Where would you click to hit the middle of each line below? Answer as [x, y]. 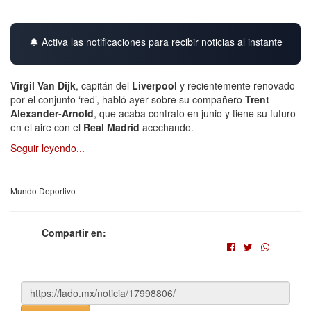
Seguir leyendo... [48, 148]
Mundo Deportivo [43, 190]
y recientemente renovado [237, 85]
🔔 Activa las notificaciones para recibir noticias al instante [155, 41]
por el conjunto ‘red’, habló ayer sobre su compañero [128, 99]
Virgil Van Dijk [43, 85]
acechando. [168, 127]
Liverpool [156, 85]
